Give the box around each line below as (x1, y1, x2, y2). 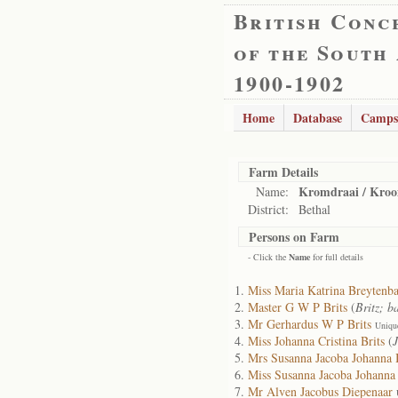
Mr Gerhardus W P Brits (248, 315, 371, 332)
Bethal (298, 201, 330, 218)
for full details (310, 251, 363, 263)
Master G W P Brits (248, 298, 347, 315)
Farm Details (249, 163, 318, 181)
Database (293, 108, 342, 127)
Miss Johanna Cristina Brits (248, 332, 385, 349)
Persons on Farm (249, 227, 339, 246)
